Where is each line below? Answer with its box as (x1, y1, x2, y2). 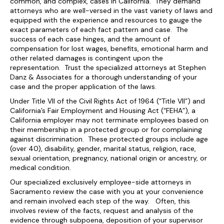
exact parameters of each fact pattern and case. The (10, 25, 188, 34)
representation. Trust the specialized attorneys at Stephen (10, 63, 206, 72)
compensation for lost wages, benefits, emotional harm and (10, 44, 208, 53)
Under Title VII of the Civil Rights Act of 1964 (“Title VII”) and (10, 96, 205, 105)
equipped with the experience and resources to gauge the (10, 15, 202, 24)
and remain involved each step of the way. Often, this (10, 196, 190, 205)
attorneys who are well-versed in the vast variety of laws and (10, 6, 212, 15)
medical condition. (10, 163, 71, 172)
